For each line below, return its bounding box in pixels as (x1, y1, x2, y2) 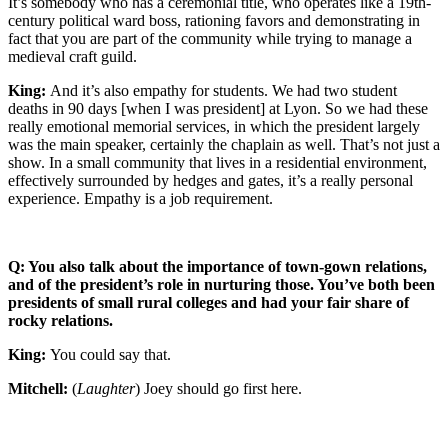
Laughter (77, 379, 135, 397)
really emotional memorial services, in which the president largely (8, 117, 420, 135)
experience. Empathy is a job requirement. (8, 189, 273, 207)
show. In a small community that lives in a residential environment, (8, 153, 427, 171)
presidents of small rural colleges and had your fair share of (8, 293, 409, 311)
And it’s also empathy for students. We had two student (46, 81, 397, 99)
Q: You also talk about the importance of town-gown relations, (8, 257, 427, 275)
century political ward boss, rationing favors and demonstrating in (8, 11, 420, 29)
